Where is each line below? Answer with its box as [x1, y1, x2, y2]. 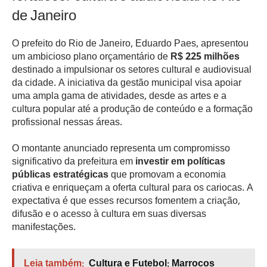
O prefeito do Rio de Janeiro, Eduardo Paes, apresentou [12, 36, 249, 52]
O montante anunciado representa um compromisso [12, 141, 230, 158]
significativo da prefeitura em [12, 154, 135, 171]
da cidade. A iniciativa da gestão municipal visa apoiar [12, 75, 241, 92]
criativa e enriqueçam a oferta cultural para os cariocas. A [12, 181, 253, 197]
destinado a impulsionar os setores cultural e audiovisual [12, 62, 252, 79]
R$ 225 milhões [170, 49, 240, 66]
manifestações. [12, 220, 76, 237]
